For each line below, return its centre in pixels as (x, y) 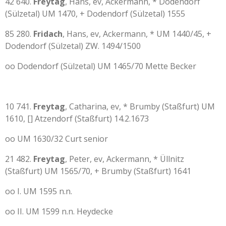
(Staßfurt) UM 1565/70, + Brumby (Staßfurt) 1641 (98, 171)
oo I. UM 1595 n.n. (39, 191)
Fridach (48, 34)
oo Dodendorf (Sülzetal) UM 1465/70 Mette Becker (101, 66)
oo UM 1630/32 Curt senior (56, 139)
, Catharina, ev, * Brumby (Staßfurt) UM (140, 106)
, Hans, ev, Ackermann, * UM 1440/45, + (137, 34)
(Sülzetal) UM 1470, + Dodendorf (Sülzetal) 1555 (95, 14)
